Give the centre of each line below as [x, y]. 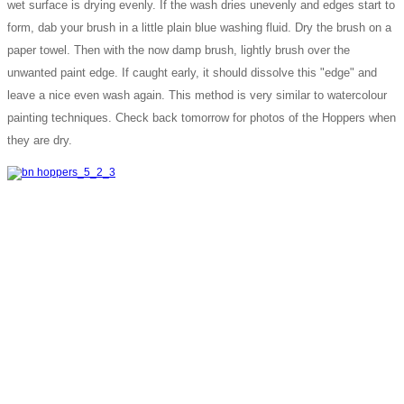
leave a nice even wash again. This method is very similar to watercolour [197, 95]
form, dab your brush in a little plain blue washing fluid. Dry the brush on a [199, 27]
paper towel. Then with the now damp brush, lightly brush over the [179, 50]
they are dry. [40, 140]
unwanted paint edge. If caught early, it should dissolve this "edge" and [192, 72]
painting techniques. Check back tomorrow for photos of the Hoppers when [202, 117]
